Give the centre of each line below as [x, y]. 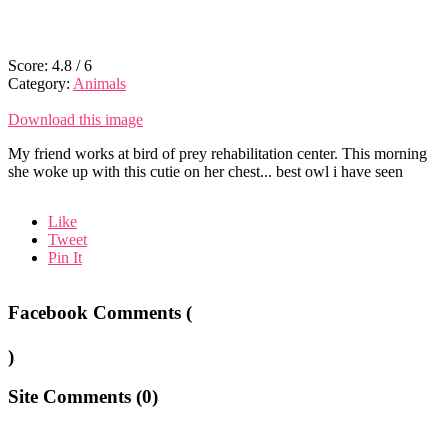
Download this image [75, 119]
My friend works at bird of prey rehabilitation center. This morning [217, 153]
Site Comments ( [75, 397]
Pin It [65, 257]
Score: [30, 65]
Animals [99, 83]
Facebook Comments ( [100, 312]
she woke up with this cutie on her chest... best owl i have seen [205, 171]
